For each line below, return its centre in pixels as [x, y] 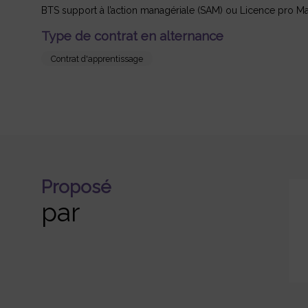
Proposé [76, 187]
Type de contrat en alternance [132, 36]
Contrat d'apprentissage [97, 58]
